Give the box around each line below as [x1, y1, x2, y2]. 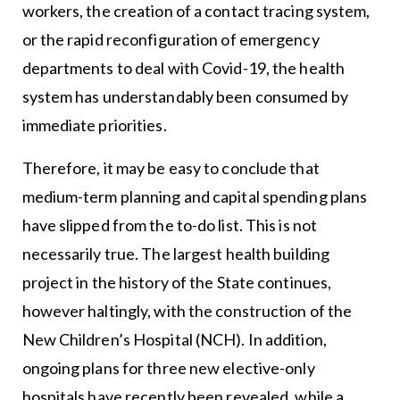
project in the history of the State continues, [21, 271, 332, 292]
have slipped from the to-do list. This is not [21, 214, 318, 235]
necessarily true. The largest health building [21, 243, 330, 263]
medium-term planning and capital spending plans [21, 186, 368, 206]
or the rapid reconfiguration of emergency [21, 29, 320, 49]
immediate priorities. [21, 114, 167, 135]
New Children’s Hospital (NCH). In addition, [21, 329, 327, 349]
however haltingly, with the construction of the [21, 300, 353, 321]
